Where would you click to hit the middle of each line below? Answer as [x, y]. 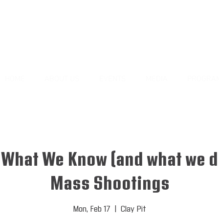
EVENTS [112, 79]
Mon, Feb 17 [92, 209]
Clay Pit [133, 209]
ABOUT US [62, 79]
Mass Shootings [109, 184]
